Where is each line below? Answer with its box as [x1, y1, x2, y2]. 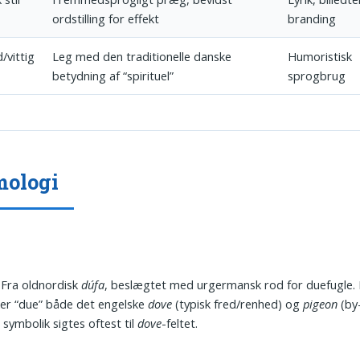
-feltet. [162, 314, 198, 331]
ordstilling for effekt [52, 10, 160, 27]
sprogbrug [288, 67, 346, 84]
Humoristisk [288, 48, 353, 65]
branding [288, 10, 337, 27]
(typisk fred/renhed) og [172, 295, 304, 312]
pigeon [303, 295, 338, 312]
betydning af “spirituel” [52, 67, 174, 84]
